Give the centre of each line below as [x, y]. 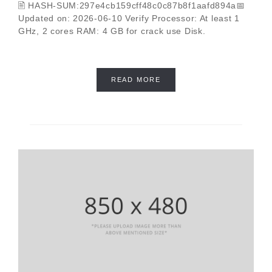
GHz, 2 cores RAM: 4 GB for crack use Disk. [112, 31]
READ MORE [136, 80]
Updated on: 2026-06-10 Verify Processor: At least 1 [129, 19]
